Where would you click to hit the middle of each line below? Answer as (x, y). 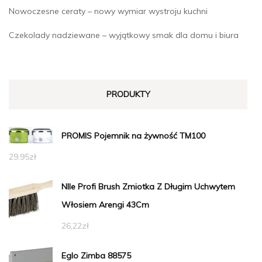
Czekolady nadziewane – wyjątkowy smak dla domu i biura (124, 35)
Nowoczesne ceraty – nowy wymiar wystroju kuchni (108, 11)
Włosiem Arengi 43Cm (105, 205)
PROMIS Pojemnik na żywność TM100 (133, 136)
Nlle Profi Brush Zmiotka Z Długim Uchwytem (148, 187)
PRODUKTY (128, 94)
